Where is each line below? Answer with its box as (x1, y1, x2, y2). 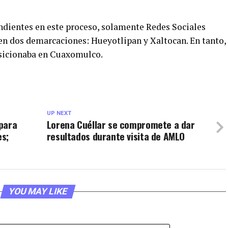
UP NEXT (46, 110, 71, 117)
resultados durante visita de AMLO (46, 129, 185, 144)
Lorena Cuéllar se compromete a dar (46, 117, 195, 132)
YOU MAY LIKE (7, 186, 69, 197)
